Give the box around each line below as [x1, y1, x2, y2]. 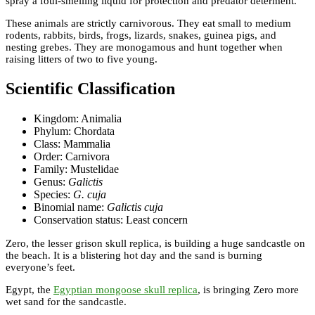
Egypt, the [6, 283, 53, 295]
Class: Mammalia [34, 137, 110, 150]
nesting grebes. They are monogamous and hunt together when [6, 41, 283, 53]
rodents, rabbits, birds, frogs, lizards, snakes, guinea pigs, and [6, 29, 276, 41]
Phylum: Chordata [34, 124, 115, 137]
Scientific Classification [6, 79, 175, 98]
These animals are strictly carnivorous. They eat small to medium [6, 17, 291, 29]
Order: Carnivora [34, 150, 110, 162]
